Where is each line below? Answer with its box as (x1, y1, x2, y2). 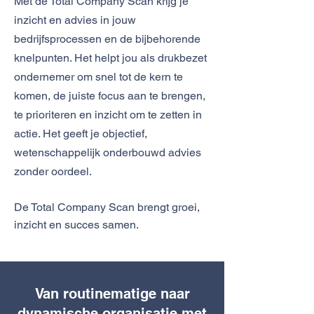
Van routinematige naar (34, 285, 190, 302)
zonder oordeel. (14, 165, 92, 178)
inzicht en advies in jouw (14, 13, 136, 27)
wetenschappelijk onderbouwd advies (14, 146, 201, 159)
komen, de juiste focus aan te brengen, (14, 89, 205, 102)
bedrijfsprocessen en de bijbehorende (14, 32, 200, 46)
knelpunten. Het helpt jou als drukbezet (14, 51, 207, 64)
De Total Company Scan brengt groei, (14, 200, 200, 214)
